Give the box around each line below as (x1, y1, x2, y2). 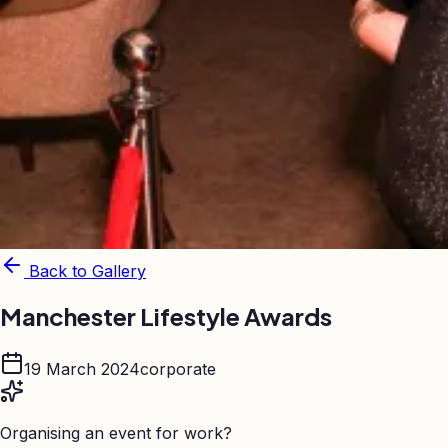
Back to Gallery (24, 261, 146, 281)
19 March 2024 (24, 358, 140, 379)
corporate (140, 358, 216, 379)
